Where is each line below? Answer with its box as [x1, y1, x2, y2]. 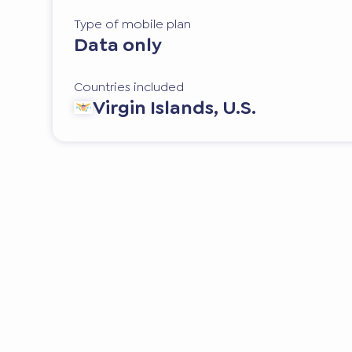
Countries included [74, 78, 185, 95]
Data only [74, 32, 163, 58]
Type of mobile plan [74, 16, 192, 33]
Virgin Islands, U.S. [93, 94, 257, 120]
